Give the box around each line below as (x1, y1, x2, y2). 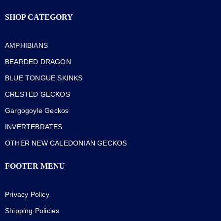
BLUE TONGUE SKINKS (5, 74, 83, 82)
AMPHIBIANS (5, 41, 48, 49)
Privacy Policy (5, 190, 49, 198)
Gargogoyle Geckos (5, 106, 69, 114)
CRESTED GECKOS (5, 90, 70, 98)
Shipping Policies (5, 207, 60, 215)
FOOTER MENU (5, 161, 65, 170)
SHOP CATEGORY (5, 12, 73, 21)
